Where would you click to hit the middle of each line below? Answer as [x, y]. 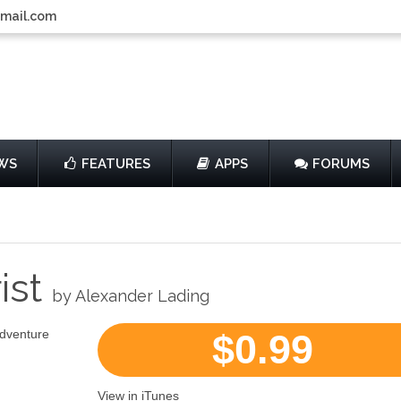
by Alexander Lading [131, 296]
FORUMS [341, 164]
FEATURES [116, 164]
